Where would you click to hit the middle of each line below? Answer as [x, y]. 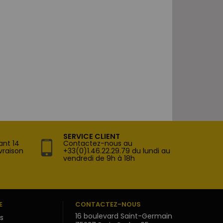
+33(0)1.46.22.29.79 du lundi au [117, 151]
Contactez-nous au [98, 144]
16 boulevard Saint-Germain [124, 216]
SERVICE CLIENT [92, 137]
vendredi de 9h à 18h [99, 159]
